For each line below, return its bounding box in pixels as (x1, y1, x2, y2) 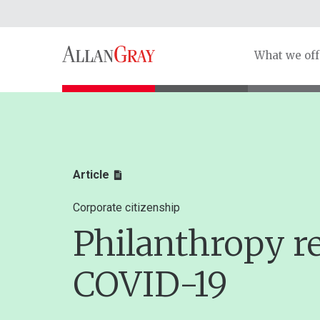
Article (73, 168, 109, 181)
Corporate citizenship (73, 201, 180, 214)
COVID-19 (73, 263, 228, 306)
